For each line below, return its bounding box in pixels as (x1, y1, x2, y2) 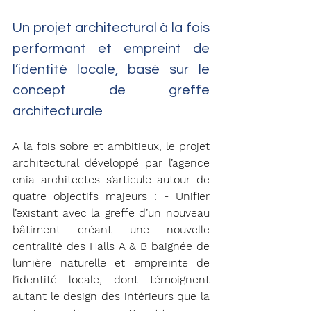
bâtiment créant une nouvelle (12, 222, 210, 236)
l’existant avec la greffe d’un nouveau (12, 205, 210, 219)
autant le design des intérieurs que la (12, 289, 210, 303)
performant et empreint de (12, 41, 210, 56)
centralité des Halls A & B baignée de (12, 239, 210, 253)
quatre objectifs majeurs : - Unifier (12, 189, 210, 203)
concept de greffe (12, 83, 210, 97)
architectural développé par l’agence (12, 155, 210, 169)
